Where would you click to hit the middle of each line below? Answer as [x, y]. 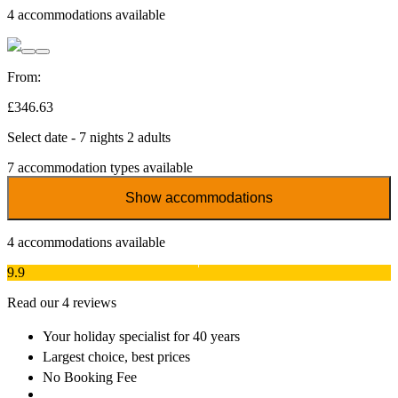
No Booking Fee [90, 378]
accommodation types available [103, 168]
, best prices [157, 357]
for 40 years [207, 337]
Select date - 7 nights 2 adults [89, 138]
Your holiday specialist [108, 337]
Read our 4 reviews [62, 303]
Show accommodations [199, 198]
